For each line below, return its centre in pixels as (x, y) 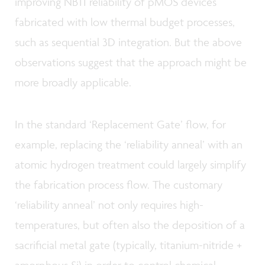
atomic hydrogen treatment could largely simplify (130, 165)
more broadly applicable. (73, 82)
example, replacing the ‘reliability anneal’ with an (129, 145)
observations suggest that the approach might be (131, 62)
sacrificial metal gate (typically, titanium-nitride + (128, 245)
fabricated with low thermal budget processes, (125, 22)
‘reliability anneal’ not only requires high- (109, 205)
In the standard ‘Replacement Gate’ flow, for (120, 125)
